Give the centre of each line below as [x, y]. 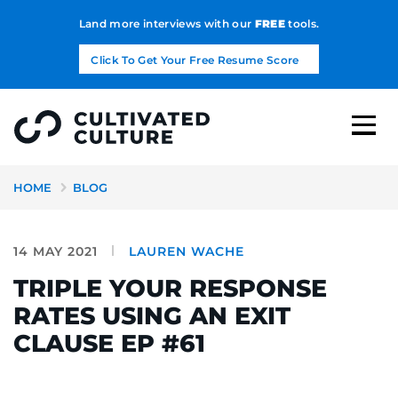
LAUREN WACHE [187, 251]
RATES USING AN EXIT [152, 315]
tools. [302, 23]
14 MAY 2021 [56, 251]
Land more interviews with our [167, 23]
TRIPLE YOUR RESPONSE [170, 288]
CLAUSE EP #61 [109, 343]
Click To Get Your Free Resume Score [195, 60]
